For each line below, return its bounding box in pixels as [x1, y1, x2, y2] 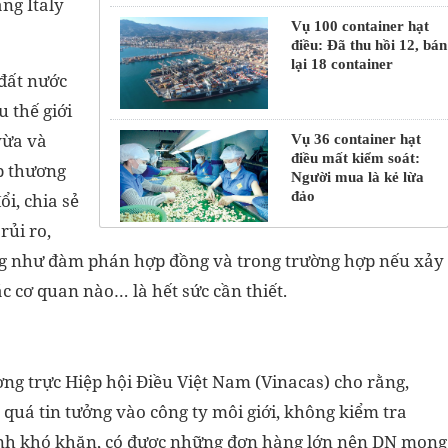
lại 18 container [290, 55, 393, 72]
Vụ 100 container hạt [290, 17, 429, 34]
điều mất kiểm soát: [290, 149, 420, 166]
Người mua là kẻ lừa [290, 168, 424, 185]
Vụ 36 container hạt [290, 130, 421, 147]
